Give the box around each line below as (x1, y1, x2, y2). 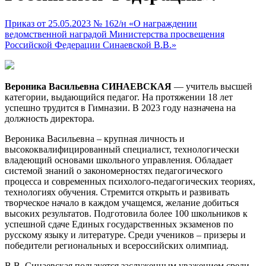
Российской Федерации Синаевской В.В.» (5, 39, 176, 50)
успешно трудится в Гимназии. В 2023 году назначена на (5, 102, 236, 113)
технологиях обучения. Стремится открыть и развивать (5, 186, 229, 197)
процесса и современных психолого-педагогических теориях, (5, 176, 255, 186)
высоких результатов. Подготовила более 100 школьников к (5, 208, 248, 218)
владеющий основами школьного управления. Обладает (5, 154, 233, 165)
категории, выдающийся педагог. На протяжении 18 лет (5, 91, 233, 102)
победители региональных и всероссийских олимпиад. (5, 240, 229, 251)
